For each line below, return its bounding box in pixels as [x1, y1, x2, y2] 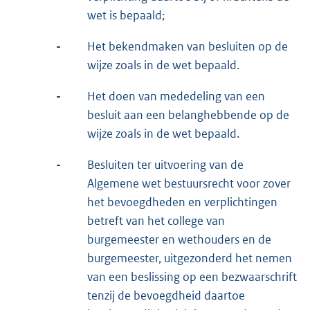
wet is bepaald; [87, 7, 165, 23]
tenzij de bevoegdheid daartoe [87, 287, 245, 303]
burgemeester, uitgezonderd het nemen [87, 250, 292, 266]
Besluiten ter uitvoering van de [87, 156, 244, 172]
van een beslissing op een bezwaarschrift [87, 268, 297, 284]
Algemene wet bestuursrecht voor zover [87, 175, 291, 191]
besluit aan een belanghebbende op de [87, 107, 289, 122]
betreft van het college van [87, 212, 225, 228]
